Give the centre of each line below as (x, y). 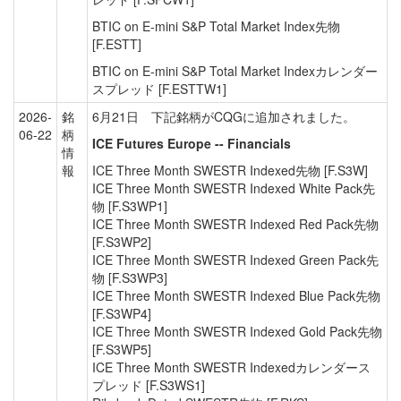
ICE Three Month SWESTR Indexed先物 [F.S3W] (230, 170)
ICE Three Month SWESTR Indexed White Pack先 (234, 188)
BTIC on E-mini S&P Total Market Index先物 (216, 26)
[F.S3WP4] (122, 313)
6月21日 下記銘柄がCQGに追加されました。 (224, 116)
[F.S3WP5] (122, 349)
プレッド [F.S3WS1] (149, 385)
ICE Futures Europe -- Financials (192, 143)
